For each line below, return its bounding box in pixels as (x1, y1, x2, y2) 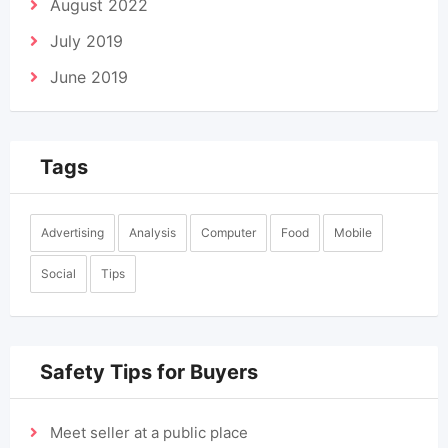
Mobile (334, 225, 372, 240)
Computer (201, 225, 256, 240)
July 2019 (50, 31, 123, 51)
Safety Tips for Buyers (40, 360, 258, 384)
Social (41, 266, 76, 281)
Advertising (41, 225, 104, 240)
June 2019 (50, 67, 128, 87)
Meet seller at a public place (50, 423, 248, 442)
